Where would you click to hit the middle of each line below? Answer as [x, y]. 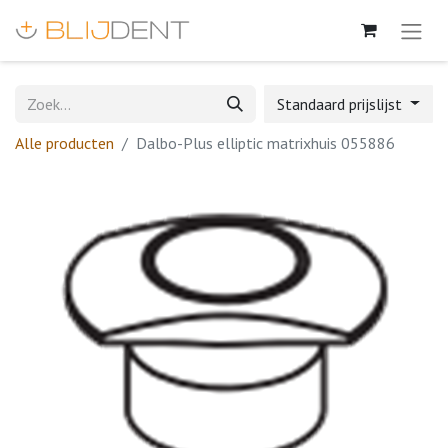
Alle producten [64, 142]
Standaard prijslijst [342, 103]
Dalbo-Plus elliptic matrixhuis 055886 [265, 142]
